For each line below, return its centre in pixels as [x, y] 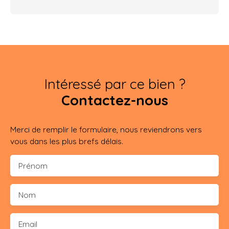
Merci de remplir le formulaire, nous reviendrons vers [106, 129]
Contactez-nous [114, 100]
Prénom [33, 165]
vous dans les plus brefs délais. [67, 141]
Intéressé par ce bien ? [114, 84]
